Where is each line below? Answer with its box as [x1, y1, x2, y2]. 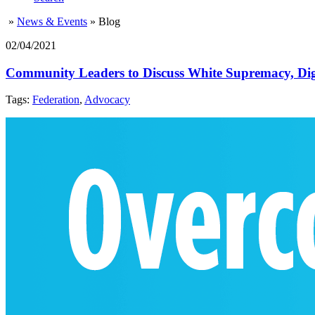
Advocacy [84, 94, 130, 106]
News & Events [17, 15, 87, 27]
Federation [32, 94, 79, 106]
